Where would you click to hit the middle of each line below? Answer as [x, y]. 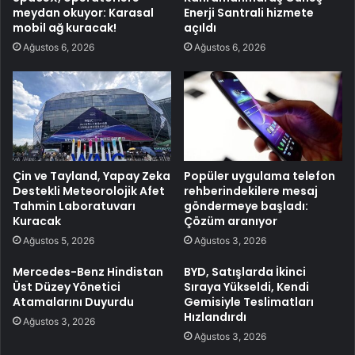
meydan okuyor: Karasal [83, 13]
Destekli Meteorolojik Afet [89, 191]
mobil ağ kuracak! [65, 28]
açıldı [200, 28]
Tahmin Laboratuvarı [74, 206]
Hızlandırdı [215, 317]
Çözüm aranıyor [231, 221]
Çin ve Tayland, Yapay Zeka [92, 176]
